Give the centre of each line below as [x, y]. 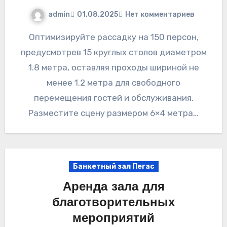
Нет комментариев [160, 15]
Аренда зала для [113, 187]
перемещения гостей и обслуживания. [113, 98]
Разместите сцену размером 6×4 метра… [113, 113]
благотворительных [113, 203]
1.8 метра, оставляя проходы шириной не [113, 67]
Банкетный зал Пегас [113, 166]
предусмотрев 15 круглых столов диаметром [113, 52]
